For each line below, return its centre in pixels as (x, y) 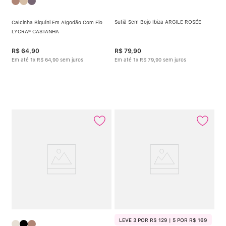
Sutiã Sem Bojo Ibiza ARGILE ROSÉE (158, 21)
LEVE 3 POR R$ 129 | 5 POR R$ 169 (163, 220)
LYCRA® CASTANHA (35, 31)
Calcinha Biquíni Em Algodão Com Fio (57, 22)
